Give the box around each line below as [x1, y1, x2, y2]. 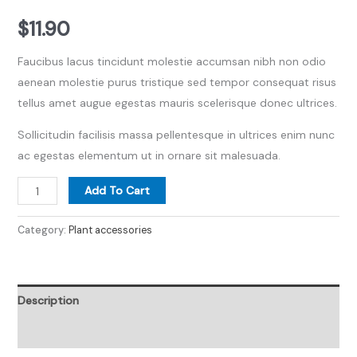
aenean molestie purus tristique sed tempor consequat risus [17, 75, 336, 90]
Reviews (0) [17, 325, 78, 340]
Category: [17, 224, 69, 237]
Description [17, 293, 79, 308]
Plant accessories [68, 224, 152, 237]
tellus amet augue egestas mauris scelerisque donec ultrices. [17, 96, 337, 111]
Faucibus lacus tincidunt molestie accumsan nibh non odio [17, 54, 326, 69]
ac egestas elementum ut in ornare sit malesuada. [17, 148, 280, 163]
